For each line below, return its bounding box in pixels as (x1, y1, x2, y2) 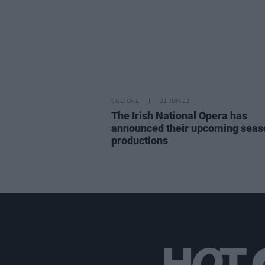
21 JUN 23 (159, 98, 190, 104)
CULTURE (111, 98, 139, 104)
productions (111, 134, 168, 147)
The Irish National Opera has (111, 109, 247, 122)
